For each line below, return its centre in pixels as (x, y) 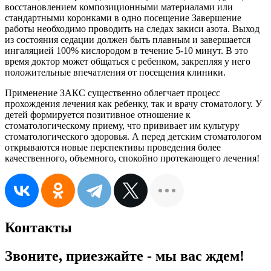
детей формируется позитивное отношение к (98, 114)
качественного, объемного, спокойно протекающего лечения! (132, 158)
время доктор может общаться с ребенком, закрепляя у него (128, 61)
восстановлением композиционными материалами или (119, 7)
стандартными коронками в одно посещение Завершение (123, 18)
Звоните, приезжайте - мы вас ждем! (125, 256)
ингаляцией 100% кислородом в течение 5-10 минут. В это (126, 50)
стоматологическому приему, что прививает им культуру (122, 125)
